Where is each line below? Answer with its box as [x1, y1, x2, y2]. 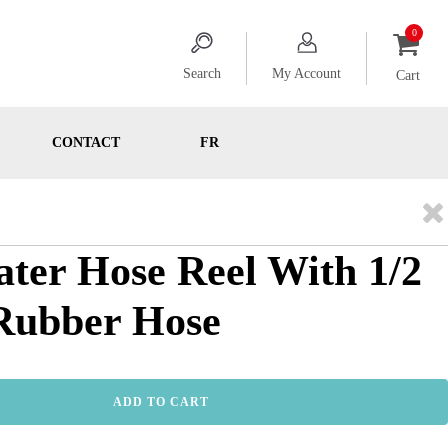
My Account [272, 66, 341, 82]
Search [183, 66, 221, 82]
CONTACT [51, 135, 120, 150]
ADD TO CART [113, 395, 210, 409]
